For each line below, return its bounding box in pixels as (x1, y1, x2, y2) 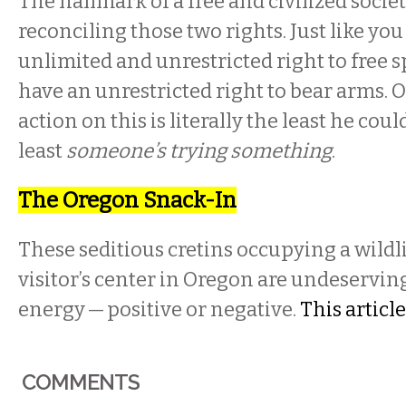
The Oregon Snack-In (18, 187, 237, 213)
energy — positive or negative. (18, 297, 300, 322)
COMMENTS (22, 370, 140, 394)
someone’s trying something (66, 139, 332, 163)
